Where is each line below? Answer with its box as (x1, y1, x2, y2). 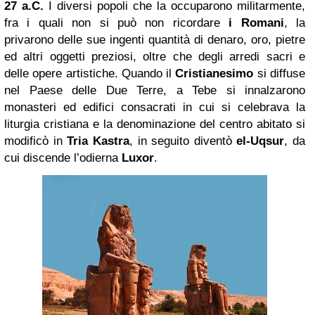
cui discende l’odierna (4, 151, 122, 165)
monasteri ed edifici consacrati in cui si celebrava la (4, 101, 305, 114)
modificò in (4, 134, 67, 148)
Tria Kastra (67, 134, 129, 148)
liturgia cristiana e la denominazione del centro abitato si (4, 117, 305, 131)
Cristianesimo (175, 67, 254, 80)
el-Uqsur (236, 134, 285, 148)
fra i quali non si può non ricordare (4, 16, 229, 30)
